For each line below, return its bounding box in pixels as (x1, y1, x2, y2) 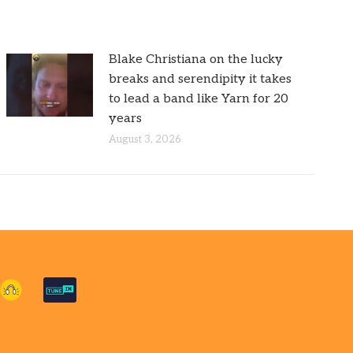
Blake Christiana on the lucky (109, 51, 284, 67)
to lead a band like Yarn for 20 (109, 91, 289, 106)
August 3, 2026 (109, 132, 182, 146)
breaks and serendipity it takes (109, 71, 292, 87)
